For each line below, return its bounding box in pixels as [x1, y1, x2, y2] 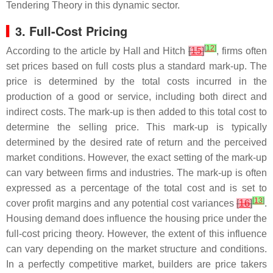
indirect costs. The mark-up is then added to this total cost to [6, 107, 267, 117]
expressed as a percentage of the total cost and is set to [6, 183, 267, 193]
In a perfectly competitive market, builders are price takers [6, 259, 267, 269]
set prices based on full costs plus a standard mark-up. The [6, 61, 267, 71]
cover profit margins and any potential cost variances [6, 198, 236, 208]
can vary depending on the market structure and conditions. [6, 244, 267, 254]
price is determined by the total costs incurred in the [6, 76, 267, 87]
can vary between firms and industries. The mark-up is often [6, 168, 267, 178]
